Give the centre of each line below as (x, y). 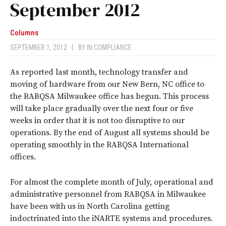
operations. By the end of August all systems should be (110, 133)
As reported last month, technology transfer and (99, 72)
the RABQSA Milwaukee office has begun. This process (109, 97)
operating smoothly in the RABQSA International (99, 145)
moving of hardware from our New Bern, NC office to (107, 84)
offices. (23, 157)
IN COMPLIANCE (109, 48)
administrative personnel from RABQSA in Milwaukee (108, 194)
